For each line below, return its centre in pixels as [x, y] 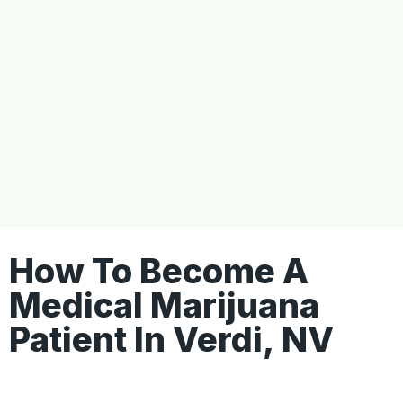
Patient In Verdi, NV [171, 340]
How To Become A [159, 271]
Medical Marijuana [164, 305]
